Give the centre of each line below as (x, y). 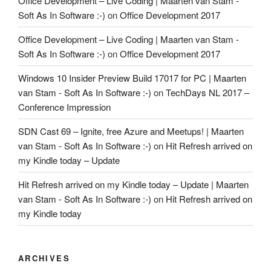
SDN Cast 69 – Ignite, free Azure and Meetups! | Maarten (131, 131)
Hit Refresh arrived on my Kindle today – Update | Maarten (133, 184)
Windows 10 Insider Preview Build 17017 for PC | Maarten (132, 77)
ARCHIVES (44, 258)
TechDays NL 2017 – (207, 92)
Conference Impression (64, 106)
